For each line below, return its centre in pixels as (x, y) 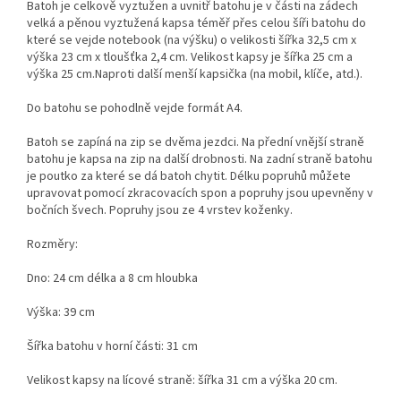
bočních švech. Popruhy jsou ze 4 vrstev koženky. (161, 211)
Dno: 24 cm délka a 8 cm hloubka (112, 279)
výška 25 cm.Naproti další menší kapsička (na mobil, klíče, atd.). (195, 75)
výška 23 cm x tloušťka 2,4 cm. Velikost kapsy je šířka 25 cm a (190, 58)
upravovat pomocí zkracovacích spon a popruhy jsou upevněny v (200, 194)
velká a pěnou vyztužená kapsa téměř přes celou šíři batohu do (196, 24)
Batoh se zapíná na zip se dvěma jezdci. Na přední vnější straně (196, 143)
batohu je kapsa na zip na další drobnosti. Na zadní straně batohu (200, 160)
